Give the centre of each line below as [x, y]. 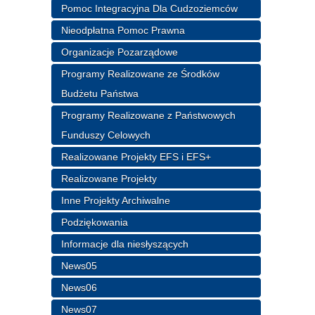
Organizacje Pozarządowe [120, 52]
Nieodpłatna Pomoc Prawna [123, 30]
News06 [79, 287]
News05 [79, 265]
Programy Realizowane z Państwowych [149, 115]
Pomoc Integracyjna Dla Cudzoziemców [150, 8]
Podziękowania [95, 222]
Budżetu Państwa [100, 93]
